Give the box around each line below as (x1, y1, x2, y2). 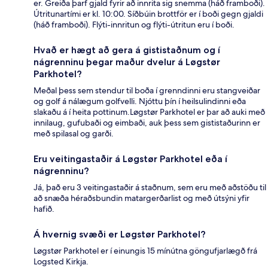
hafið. (33, 203, 54, 215)
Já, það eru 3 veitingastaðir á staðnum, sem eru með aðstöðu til (33, 182, 266, 193)
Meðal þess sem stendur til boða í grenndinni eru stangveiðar (33, 85, 260, 96)
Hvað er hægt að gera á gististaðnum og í (33, 44, 220, 56)
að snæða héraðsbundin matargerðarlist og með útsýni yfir (33, 193, 249, 204)
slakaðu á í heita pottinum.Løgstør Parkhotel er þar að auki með (33, 106, 265, 118)
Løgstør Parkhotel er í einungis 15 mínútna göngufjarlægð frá (33, 245, 257, 257)
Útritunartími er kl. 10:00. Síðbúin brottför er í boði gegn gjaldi (33, 8, 263, 20)
